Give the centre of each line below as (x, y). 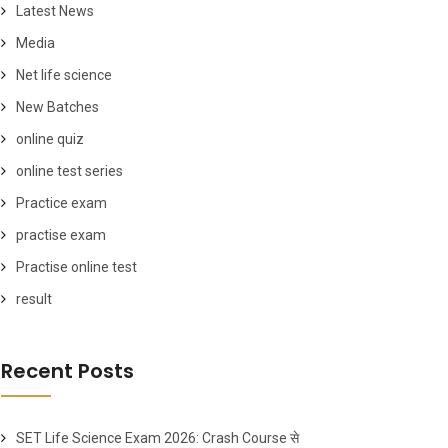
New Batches (57, 107)
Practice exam (61, 203)
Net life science (64, 75)
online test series (69, 171)
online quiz (50, 139)
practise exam (61, 235)
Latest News (55, 11)
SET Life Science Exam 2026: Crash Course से (157, 438)
